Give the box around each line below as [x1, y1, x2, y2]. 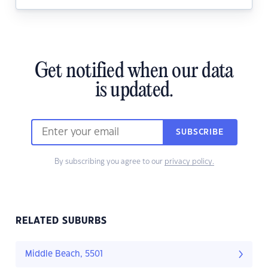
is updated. [95, 80, 173, 103]
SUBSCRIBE [176, 129, 224, 136]
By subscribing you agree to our [54, 158, 165, 166]
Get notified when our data [34, 60, 234, 84]
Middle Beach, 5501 [25, 250, 103, 259]
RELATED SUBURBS [16, 217, 107, 226]
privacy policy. [164, 158, 214, 166]
